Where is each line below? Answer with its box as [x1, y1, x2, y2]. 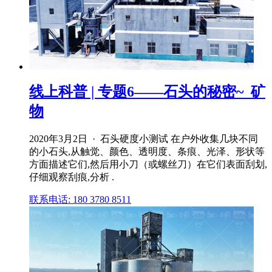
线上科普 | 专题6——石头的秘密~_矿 [29, 83, 265, 100]
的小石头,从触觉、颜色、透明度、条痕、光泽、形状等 [29, 146, 265, 157]
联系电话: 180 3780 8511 [29, 194, 131, 205]
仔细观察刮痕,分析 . [29, 171, 114, 182]
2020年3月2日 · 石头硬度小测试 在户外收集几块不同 [29, 133, 258, 144]
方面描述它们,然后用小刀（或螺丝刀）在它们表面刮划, [29, 158, 267, 169]
